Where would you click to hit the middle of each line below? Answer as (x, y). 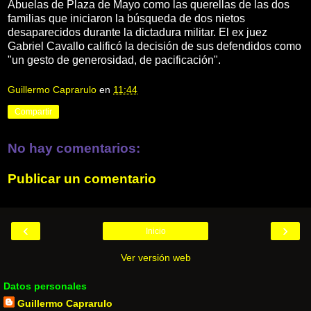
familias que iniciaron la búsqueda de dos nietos (126, 18)
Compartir (33, 112)
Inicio (155, 232)
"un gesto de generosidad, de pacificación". (114, 60)
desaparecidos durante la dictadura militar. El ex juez (137, 32)
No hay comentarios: (74, 149)
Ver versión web (155, 258)
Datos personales (45, 286)
